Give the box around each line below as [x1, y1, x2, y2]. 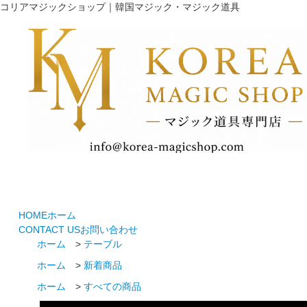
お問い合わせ [79, 224, 138, 235]
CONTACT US [18, 224, 80, 235]
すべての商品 [84, 281, 142, 292]
